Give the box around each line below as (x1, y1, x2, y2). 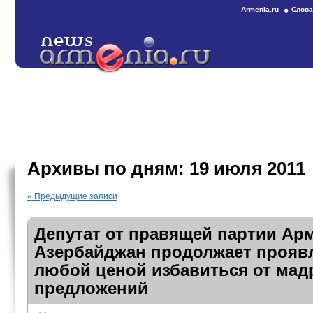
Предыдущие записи (31, 191, 117, 201)
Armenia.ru (241, 6, 279, 13)
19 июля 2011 (189, 158, 305, 179)
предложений (34, 279, 148, 298)
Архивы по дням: (27, 158, 189, 179)
